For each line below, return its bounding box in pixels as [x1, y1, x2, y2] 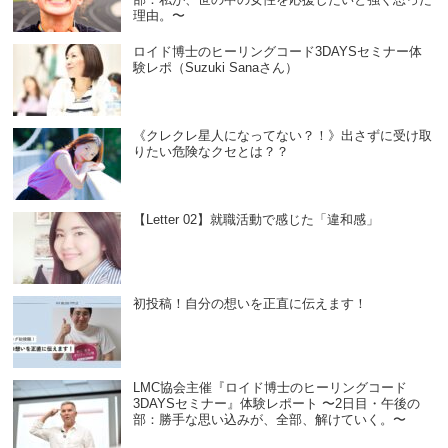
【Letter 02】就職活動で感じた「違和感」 [133, 212, 380, 228]
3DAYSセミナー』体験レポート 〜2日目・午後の [133, 396, 421, 412]
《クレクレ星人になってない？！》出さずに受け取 [133, 128, 433, 144]
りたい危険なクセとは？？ [133, 144, 290, 160]
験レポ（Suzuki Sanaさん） [133, 60, 299, 76]
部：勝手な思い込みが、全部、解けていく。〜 [133, 412, 407, 428]
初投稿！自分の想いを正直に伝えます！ [133, 296, 368, 312]
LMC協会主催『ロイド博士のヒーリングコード [133, 380, 408, 396]
